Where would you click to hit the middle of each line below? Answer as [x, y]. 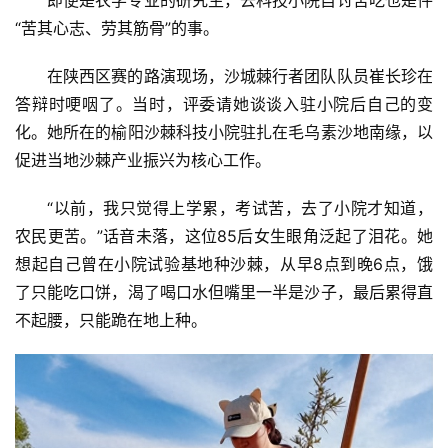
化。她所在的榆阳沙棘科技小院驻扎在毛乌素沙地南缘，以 [224, 131]
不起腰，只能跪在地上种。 [111, 319]
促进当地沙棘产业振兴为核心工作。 [143, 159]
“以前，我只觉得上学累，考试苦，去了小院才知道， [240, 207]
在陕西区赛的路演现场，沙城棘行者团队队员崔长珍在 [240, 75]
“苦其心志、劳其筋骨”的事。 [117, 27]
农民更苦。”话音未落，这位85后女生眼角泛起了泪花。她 [224, 235]
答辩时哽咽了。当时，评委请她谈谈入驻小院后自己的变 [224, 103]
